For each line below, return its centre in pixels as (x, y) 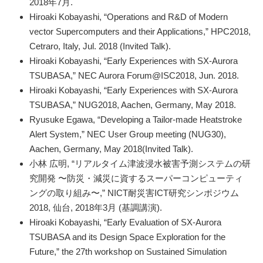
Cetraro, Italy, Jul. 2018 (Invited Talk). (100, 46)
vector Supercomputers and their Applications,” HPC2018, (140, 32)
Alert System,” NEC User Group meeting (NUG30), (128, 134)
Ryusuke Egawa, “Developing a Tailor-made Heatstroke (136, 120)
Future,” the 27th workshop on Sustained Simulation (128, 252)
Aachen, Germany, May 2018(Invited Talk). (111, 149)
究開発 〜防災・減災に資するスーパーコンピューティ (136, 178)
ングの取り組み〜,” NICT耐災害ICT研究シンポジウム (134, 193)
